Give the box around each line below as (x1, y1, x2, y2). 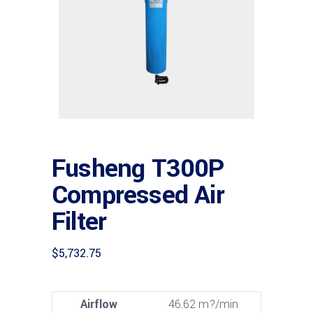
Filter (52, 203, 107, 240)
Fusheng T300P (52, 150, 224, 187)
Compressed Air (52, 177, 224, 214)
